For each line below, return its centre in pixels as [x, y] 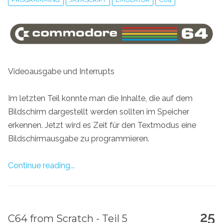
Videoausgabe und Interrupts [61, 71]
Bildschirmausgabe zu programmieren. [79, 138]
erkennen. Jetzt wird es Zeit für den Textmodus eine [102, 125]
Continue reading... [41, 166]
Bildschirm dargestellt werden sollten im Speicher [99, 111]
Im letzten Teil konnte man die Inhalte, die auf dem [100, 98]
